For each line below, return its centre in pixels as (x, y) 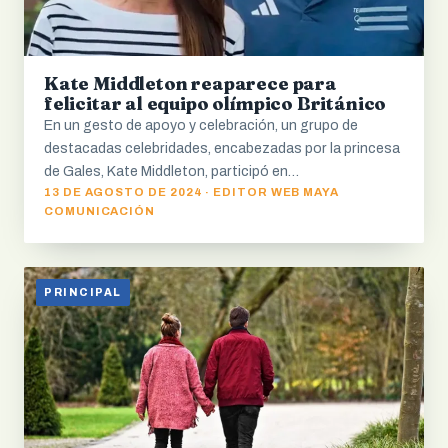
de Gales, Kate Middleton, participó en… (171, 172)
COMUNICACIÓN (100, 211)
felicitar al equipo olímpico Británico (215, 104)
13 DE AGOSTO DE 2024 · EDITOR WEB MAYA (192, 192)
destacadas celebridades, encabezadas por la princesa (222, 149)
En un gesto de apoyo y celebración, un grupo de (201, 126)
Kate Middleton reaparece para (190, 84)
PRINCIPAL (83, 293)
